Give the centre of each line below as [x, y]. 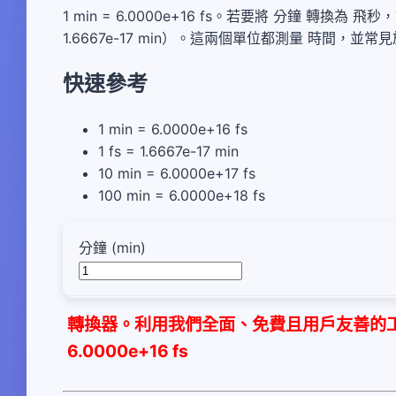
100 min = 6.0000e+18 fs [182, 196]
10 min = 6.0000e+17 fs [177, 174]
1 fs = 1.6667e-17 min [168, 152]
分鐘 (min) [112, 248]
